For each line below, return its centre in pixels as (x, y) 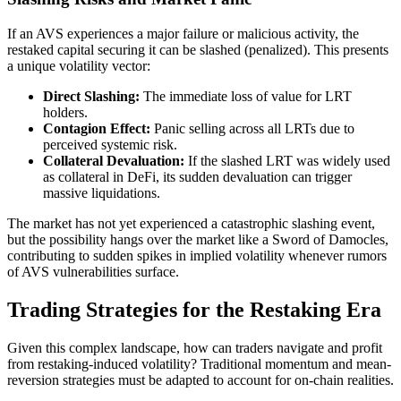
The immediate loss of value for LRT (246, 96)
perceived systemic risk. (110, 144)
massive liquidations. (102, 192)
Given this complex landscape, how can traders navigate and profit (195, 347)
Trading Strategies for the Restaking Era (194, 309)
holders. (65, 112)
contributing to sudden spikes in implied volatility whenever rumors (197, 255)
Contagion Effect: (97, 128)
